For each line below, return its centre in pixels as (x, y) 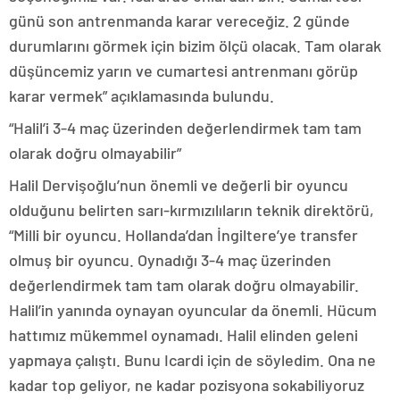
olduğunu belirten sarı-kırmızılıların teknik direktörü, (192, 210)
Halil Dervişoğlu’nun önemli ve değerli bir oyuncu (179, 185)
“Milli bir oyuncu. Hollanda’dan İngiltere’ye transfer (183, 235)
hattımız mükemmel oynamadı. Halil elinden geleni (183, 335)
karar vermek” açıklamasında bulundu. (142, 96)
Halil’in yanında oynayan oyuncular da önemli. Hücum (193, 310)
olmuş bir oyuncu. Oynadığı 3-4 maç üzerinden (170, 260)
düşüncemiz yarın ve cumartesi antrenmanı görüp (183, 71)
